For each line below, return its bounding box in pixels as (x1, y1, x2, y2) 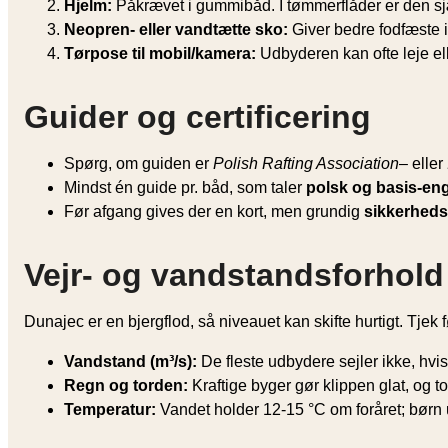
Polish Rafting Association (213, 154, 399, 172)
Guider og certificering (24, 98, 371, 135)
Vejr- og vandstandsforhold (24, 256, 444, 293)
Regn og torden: (64, 376, 188, 394)
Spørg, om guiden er (64, 154, 213, 172)
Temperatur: (64, 400, 156, 418)
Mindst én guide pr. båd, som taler (64, 178, 306, 196)
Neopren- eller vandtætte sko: (64, 20, 288, 38)
